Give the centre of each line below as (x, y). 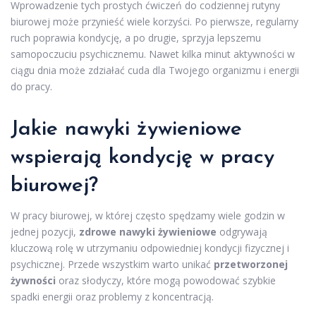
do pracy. (31, 86)
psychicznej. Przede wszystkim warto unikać (112, 264)
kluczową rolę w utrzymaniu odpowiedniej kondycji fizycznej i (150, 248)
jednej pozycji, (45, 231)
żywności (33, 280)
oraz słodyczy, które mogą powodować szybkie (166, 280)
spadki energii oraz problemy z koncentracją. (112, 296)
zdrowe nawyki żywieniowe (148, 231)
